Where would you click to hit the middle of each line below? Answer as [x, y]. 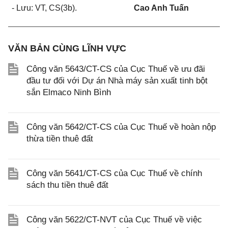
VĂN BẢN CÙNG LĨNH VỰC [67, 48]
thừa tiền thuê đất [60, 139]
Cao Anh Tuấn [161, 8]
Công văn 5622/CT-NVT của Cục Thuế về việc [114, 220]
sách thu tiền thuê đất [67, 185]
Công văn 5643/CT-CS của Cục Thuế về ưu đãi [116, 69]
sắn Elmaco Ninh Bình [69, 92]
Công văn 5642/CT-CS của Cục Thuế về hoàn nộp [121, 127]
